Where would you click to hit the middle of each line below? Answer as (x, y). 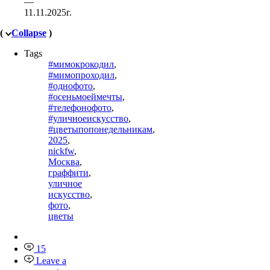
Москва (64, 162)
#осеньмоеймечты (85, 97)
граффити (68, 173)
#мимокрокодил (81, 64)
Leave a (51, 261)
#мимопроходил (81, 75)
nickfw (61, 151)
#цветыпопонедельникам (100, 130)
